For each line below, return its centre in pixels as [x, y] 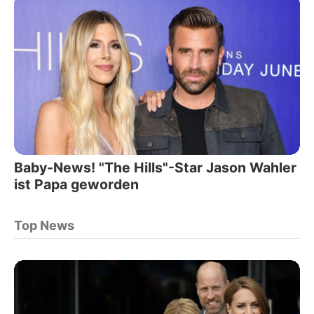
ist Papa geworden [76, 184]
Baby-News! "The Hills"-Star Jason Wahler [155, 167]
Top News [44, 225]
